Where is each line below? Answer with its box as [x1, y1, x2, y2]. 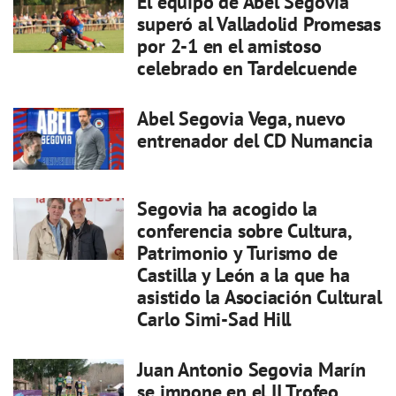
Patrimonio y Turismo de [137, 240, 338, 266]
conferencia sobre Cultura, [137, 218, 351, 244]
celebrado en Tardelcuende [137, 56, 357, 81]
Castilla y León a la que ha [137, 263, 350, 288]
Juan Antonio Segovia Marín [137, 357, 366, 383]
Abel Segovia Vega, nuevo [137, 106, 346, 132]
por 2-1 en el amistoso [137, 34, 322, 59]
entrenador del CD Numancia [137, 128, 373, 154]
